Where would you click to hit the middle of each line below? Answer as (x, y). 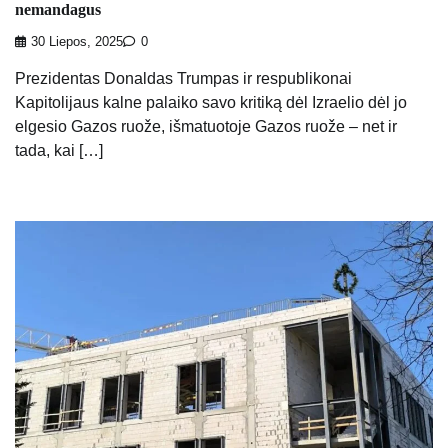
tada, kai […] (59, 151)
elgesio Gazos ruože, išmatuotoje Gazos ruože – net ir (206, 127)
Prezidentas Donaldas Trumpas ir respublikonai (183, 79)
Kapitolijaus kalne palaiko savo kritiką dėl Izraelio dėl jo (211, 103)
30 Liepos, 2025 (77, 42)
